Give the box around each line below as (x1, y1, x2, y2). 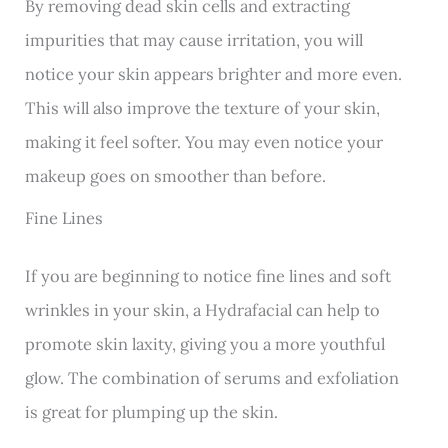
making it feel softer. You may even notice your (25, 130, 384, 152)
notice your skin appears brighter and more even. (25, 62, 403, 84)
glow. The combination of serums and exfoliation (25, 367, 400, 389)
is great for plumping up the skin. (25, 401, 279, 423)
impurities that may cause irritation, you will (25, 28, 364, 50)
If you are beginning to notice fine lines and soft (25, 265, 392, 287)
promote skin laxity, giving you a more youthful (25, 333, 386, 355)
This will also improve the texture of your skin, (25, 96, 381, 118)
